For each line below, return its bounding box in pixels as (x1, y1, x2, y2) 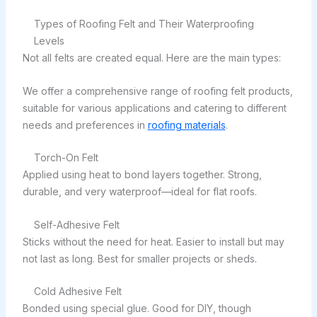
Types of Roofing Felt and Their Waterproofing (33, 18, 254, 30)
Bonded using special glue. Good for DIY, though (22, 301, 251, 314)
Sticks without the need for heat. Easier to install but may (22, 235, 284, 248)
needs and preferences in (22, 118, 148, 131)
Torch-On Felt (33, 151, 98, 164)
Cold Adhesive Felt (33, 284, 122, 297)
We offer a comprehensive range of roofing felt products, (22, 84, 293, 97)
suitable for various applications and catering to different (22, 101, 287, 114)
